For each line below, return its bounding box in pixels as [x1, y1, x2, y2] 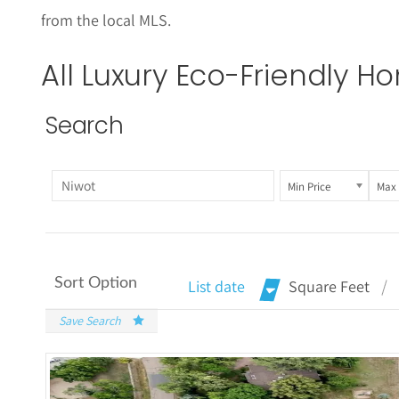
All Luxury [41, 54, 175, 95]
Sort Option [54, 275, 137, 292]
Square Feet [289, 276, 370, 297]
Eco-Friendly [175, 54, 348, 95]
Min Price [287, 178, 330, 194]
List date [188, 276, 245, 297]
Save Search [59, 313, 121, 330]
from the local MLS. [41, 9, 175, 30]
